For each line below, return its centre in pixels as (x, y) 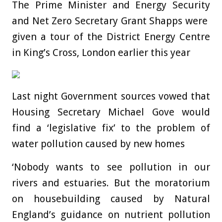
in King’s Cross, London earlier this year (101, 53)
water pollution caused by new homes (98, 144)
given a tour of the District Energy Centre (111, 37)
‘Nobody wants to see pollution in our (111, 167)
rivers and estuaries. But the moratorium (111, 183)
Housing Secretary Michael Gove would (111, 112)
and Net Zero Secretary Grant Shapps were (111, 21)
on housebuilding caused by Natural (111, 199)
